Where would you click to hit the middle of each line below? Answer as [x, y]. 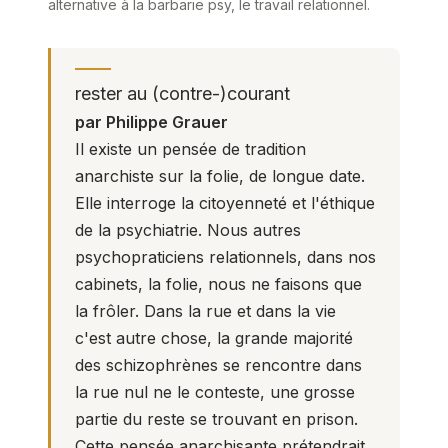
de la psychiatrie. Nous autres [188, 230]
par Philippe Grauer [151, 122]
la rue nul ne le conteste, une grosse [215, 392]
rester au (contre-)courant [182, 93]
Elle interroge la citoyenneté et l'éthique [225, 203]
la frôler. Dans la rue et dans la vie [205, 311]
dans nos [339, 257]
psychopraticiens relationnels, [188, 257]
